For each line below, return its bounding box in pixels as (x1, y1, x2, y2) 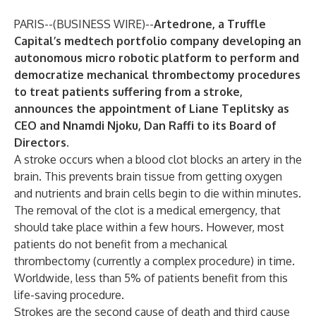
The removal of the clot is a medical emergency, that (14, 203, 281, 217)
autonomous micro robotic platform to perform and (14, 51, 299, 65)
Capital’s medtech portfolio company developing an (14, 34, 301, 48)
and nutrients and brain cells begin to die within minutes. (14, 186, 301, 200)
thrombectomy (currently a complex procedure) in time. (14, 254, 295, 268)
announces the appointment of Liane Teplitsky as (14, 102, 289, 116)
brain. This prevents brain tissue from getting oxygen (14, 169, 282, 183)
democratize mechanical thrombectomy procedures (14, 68, 300, 82)
